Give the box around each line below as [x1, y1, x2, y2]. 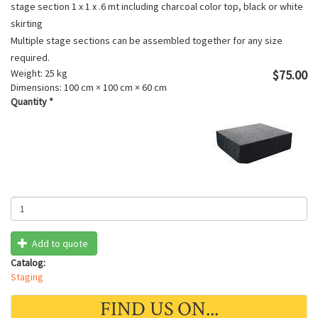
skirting [11, 17, 43, 30]
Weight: [11, 67, 43, 79]
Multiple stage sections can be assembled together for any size [11, 34, 283, 47]
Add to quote [32, 237, 88, 250]
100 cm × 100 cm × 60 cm [64, 81, 167, 94]
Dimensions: [11, 81, 62, 94]
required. [11, 51, 50, 64]
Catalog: [11, 256, 48, 269]
